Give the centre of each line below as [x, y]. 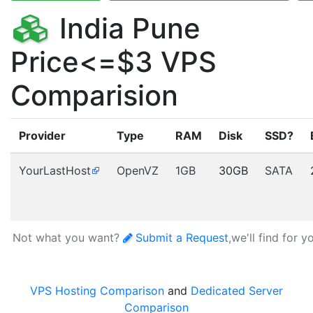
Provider [42, 136]
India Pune [126, 28]
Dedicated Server [237, 291]
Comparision [94, 95]
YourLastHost [55, 170]
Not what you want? [68, 238]
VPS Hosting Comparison [97, 291]
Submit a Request [182, 238]
